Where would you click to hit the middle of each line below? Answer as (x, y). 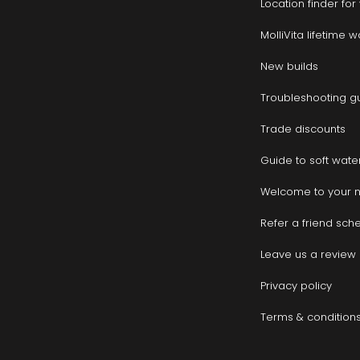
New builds (290, 67)
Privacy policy (297, 286)
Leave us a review (309, 255)
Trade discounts (303, 129)
